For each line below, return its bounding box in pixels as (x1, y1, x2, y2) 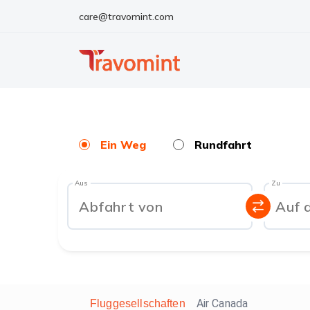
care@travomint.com (79, 10, 174, 23)
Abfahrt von (79, 197, 163, 215)
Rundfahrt (194, 138, 252, 152)
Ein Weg (100, 138, 146, 152)
